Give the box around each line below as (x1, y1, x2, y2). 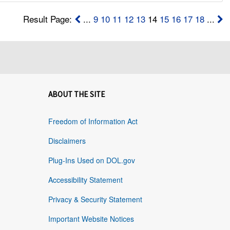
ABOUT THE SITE (48, 89, 105, 100)
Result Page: (23, 12, 74, 26)
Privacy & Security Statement (48, 194, 142, 205)
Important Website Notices (48, 214, 134, 224)
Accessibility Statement (48, 175, 123, 185)
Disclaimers (48, 136, 86, 146)
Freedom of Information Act (48, 116, 138, 127)
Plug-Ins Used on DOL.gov (48, 155, 135, 166)
